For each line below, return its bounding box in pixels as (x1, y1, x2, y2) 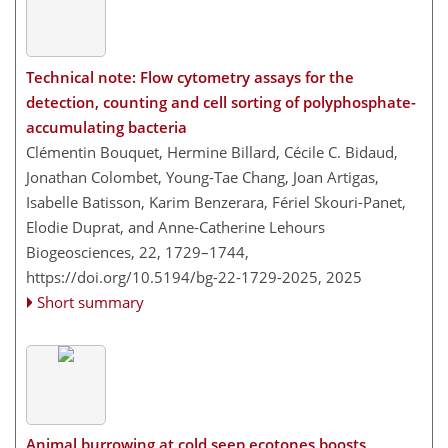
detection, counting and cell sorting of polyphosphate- (26, 91, 416, 112)
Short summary (37, 291, 145, 312)
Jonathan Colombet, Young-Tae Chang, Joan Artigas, (26, 166, 379, 187)
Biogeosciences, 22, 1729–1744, (26, 241, 249, 262)
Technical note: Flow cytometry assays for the (26, 66, 354, 87)
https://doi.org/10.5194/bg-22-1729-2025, (26, 266, 322, 287)
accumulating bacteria (26, 116, 187, 137)
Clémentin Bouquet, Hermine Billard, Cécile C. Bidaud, (26, 141, 398, 162)
